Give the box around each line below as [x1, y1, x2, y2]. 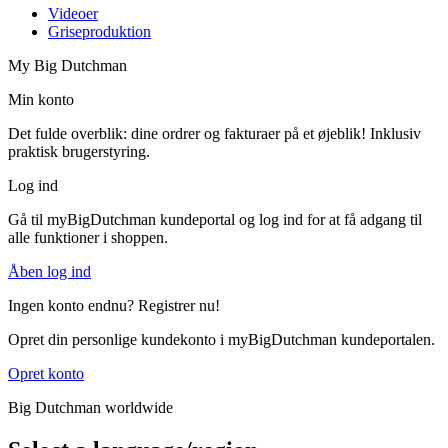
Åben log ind [8, 263, 91, 281]
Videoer [48, 5, 98, 23]
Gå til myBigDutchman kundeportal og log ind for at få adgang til [8, 211, 422, 229]
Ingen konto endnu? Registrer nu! [8, 297, 220, 315]
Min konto [8, 91, 74, 109]
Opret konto [8, 365, 84, 383]
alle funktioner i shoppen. [8, 229, 168, 247]
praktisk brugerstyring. [8, 143, 158, 161]
